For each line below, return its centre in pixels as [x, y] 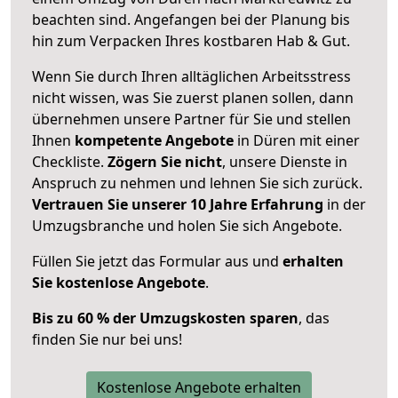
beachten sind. [83, 19]
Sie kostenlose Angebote [119, 282]
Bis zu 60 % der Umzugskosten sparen [165, 318]
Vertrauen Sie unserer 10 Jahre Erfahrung [178, 204]
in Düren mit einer [297, 140]
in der [345, 204]
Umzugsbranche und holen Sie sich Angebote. [187, 225]
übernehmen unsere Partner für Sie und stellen [191, 119]
